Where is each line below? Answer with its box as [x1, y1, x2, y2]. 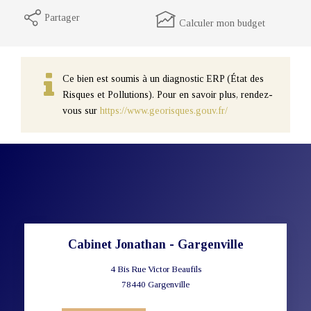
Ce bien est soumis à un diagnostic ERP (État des [62, 73, 264, 84]
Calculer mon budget [179, 17, 265, 28]
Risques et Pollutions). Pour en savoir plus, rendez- [62, 89, 273, 100]
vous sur [62, 105, 100, 116]
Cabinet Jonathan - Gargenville [67, 237, 244, 251]
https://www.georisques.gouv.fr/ [100, 105, 228, 116]
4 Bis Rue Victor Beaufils [110, 263, 201, 274]
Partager [44, 12, 80, 23]
